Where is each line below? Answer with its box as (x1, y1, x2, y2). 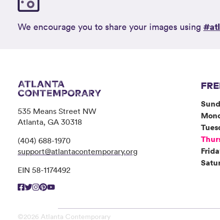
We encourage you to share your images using (18, 20, 203, 32)
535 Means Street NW (18, 106, 96, 116)
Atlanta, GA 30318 (18, 116, 82, 127)
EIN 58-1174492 (18, 165, 70, 175)
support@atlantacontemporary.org (18, 146, 137, 156)
